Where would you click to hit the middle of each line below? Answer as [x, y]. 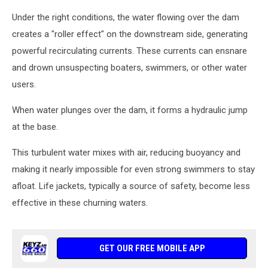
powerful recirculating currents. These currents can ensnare [130, 51]
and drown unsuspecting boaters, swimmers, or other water [130, 68]
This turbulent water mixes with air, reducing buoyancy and [126, 153]
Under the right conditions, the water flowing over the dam [126, 18]
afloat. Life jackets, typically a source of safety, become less [131, 186]
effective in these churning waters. [80, 203]
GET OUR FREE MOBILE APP [152, 249]
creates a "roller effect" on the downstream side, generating [130, 34]
